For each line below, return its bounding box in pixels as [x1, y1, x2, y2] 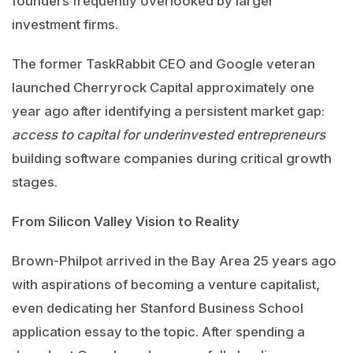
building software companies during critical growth [12, 150, 332, 166]
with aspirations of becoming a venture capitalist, [12, 277, 320, 292]
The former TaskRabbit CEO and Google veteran [12, 56, 315, 72]
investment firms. [12, 17, 118, 32]
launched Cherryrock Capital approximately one [12, 80, 314, 95]
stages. [12, 174, 58, 190]
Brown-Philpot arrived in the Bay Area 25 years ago [12, 253, 336, 269]
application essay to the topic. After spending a [12, 324, 305, 340]
